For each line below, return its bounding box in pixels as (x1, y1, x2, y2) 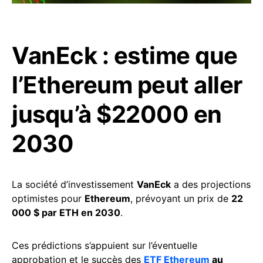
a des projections (171, 178, 251, 190)
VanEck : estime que (12, 41, 238, 70)
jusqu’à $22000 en (12, 99, 222, 129)
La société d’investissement (12, 178, 137, 190)
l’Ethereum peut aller (12, 70, 242, 99)
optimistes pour (12, 192, 85, 204)
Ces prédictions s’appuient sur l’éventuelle (12, 239, 197, 251)
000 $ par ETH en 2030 (12, 206, 120, 218)
